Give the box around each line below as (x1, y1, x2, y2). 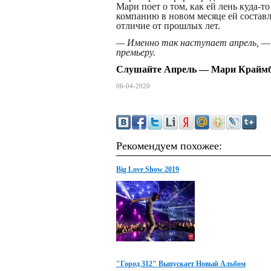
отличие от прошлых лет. (116, 21, 220, 31)
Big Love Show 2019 (116, 165, 179, 174)
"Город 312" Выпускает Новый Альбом (116, 260, 246, 268)
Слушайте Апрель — (116, 64, 211, 74)
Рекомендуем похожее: (116, 140, 222, 152)
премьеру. (116, 47, 155, 57)
